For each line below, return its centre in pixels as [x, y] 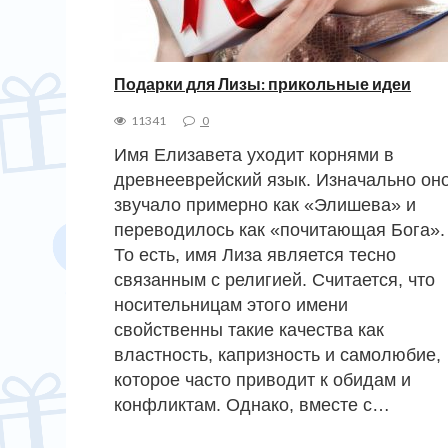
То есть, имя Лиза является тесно [255, 254]
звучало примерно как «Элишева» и [265, 204]
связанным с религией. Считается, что [274, 279]
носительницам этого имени [231, 304]
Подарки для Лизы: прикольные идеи [262, 83]
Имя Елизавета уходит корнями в [254, 154]
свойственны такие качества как [249, 329]
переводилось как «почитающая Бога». [279, 229]
